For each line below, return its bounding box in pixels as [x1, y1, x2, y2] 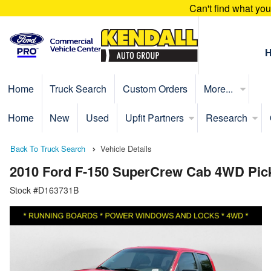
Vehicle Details [100, 142, 151, 154]
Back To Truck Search [10, 142, 85, 154]
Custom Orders [122, 81, 188, 96]
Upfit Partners [125, 110, 184, 125]
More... [203, 81, 235, 96]
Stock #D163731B [10, 184, 79, 197]
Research [206, 110, 248, 125]
